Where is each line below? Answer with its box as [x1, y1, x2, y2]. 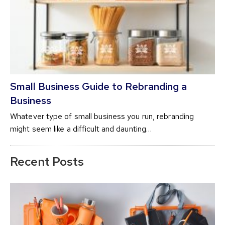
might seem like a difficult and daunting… [10, 123, 152, 134]
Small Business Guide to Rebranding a [10, 79, 187, 93]
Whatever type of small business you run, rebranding [10, 110, 194, 122]
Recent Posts [10, 153, 84, 169]
